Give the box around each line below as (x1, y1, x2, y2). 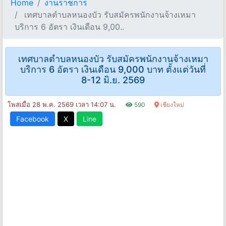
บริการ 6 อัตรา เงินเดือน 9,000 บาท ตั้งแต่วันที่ (20, 64, 206, 75)
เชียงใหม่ (159, 101, 184, 109)
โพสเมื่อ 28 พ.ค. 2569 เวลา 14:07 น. (8, 100, 118, 109)
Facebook (16, 115, 49, 124)
